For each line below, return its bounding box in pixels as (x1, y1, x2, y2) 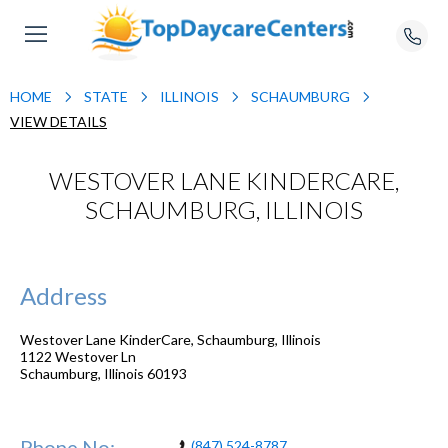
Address (20, 280, 107, 310)
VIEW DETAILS (10, 113, 107, 130)
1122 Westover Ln (20, 347, 136, 365)
